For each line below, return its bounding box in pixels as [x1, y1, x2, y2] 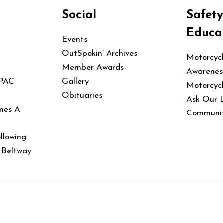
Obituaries [62, 91, 102, 100]
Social [62, 9, 96, 22]
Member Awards [62, 63, 124, 72]
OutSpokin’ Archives [62, 49, 137, 58]
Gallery [62, 77, 89, 86]
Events [62, 35, 87, 44]
